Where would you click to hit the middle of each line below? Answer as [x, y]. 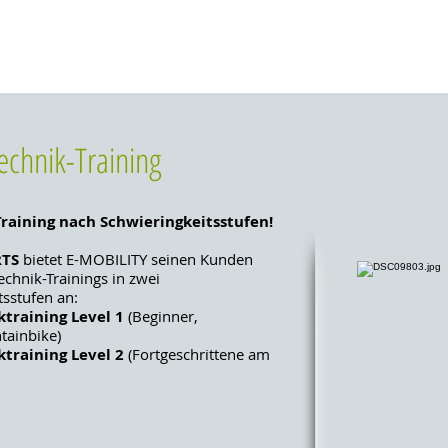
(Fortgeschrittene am [197, 354]
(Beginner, [161, 316]
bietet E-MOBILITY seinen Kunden [136, 259]
